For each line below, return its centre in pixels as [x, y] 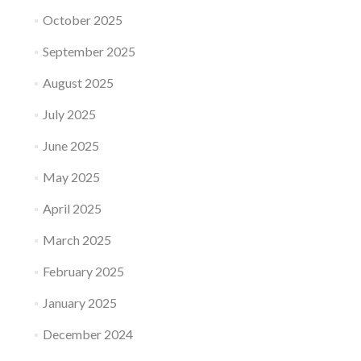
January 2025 [79, 303]
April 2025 [72, 208]
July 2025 [69, 114]
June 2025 [71, 145]
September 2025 [89, 51]
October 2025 [82, 20]
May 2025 [71, 177]
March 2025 [77, 240]
